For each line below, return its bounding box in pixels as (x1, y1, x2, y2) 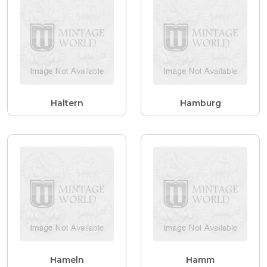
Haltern (50, 98, 83, 109)
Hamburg (179, 98, 221, 109)
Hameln (49, 254, 84, 265)
